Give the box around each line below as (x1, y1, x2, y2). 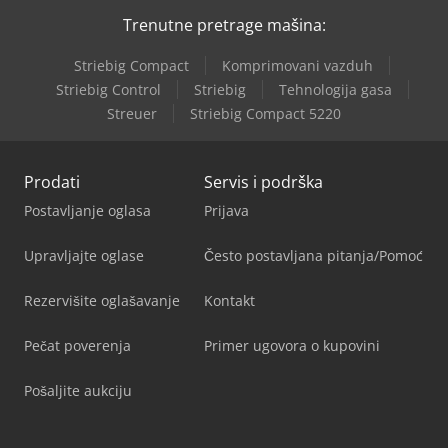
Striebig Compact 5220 (190, 104, 341, 124)
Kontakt (204, 291, 255, 311)
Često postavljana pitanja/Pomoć (204, 246, 423, 266)
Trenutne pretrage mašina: (122, 14, 326, 37)
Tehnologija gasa (278, 80, 392, 100)
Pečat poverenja (24, 336, 131, 356)
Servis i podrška (204, 171, 323, 194)
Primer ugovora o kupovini (204, 336, 380, 356)
